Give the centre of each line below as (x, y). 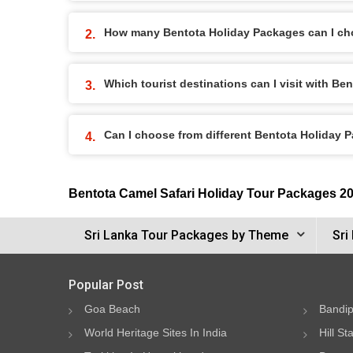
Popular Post (106, 284)
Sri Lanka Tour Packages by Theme (186, 235)
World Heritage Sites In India (156, 332)
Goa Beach (112, 308)
